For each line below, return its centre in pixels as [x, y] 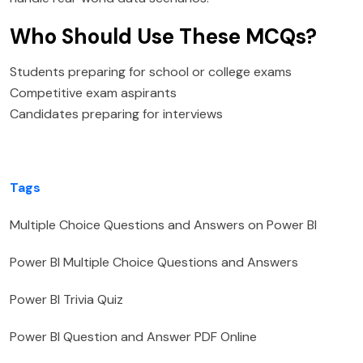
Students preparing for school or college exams [151, 72]
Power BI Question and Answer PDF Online [133, 337]
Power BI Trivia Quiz [66, 300]
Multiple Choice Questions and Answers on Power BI [163, 225]
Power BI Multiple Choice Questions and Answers [154, 263]
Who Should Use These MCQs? [163, 37]
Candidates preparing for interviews [116, 114]
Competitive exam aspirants [93, 93]
